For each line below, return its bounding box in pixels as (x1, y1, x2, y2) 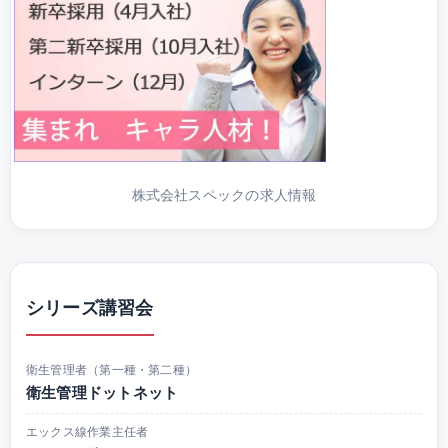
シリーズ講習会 (26, 296, 154, 318)
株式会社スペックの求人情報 (131, 185, 317, 203)
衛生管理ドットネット (26, 383, 179, 403)
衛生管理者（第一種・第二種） (26, 362, 198, 378)
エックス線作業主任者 (26, 424, 149, 440)
